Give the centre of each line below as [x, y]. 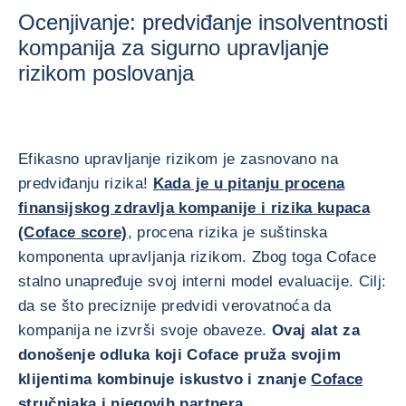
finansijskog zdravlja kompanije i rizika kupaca [194, 208]
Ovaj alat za [313, 330]
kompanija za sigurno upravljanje [174, 48]
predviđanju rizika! [86, 184]
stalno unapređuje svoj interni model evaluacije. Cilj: [203, 281]
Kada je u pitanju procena [249, 184]
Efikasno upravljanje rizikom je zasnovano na [178, 159]
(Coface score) [73, 232]
